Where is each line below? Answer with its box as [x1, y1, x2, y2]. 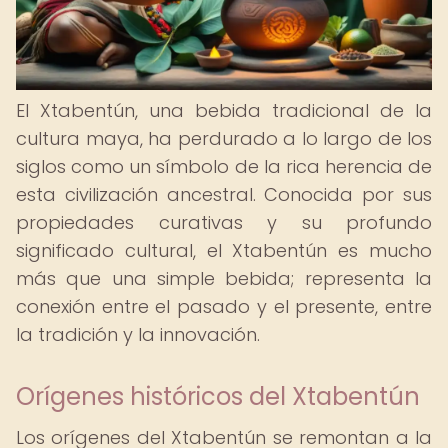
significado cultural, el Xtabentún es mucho [16, 238, 432, 263]
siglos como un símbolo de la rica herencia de [16, 154, 432, 179]
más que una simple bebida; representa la [16, 266, 432, 291]
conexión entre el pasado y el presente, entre [16, 294, 432, 319]
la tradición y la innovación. [16, 322, 260, 347]
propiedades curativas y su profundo [16, 210, 432, 235]
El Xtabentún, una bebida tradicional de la [16, 98, 432, 123]
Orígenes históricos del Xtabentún [16, 380, 420, 413]
